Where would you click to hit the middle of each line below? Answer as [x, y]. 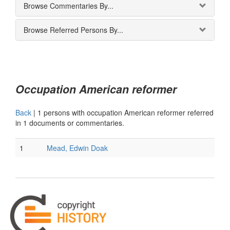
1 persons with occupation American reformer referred [126, 112]
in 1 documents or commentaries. [70, 123]
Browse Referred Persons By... [73, 30]
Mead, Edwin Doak [77, 148]
